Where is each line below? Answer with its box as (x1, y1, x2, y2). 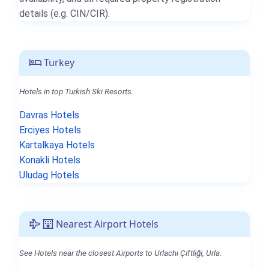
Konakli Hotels (19, 154, 80, 166)
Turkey (41, 55, 74, 69)
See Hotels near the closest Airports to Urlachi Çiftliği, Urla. (19, 247, 222, 258)
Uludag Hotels (19, 169, 79, 181)
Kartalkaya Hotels (19, 139, 95, 151)
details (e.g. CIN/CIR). (19, 7, 110, 19)
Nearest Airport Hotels (53, 217, 159, 231)
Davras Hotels (19, 109, 79, 121)
